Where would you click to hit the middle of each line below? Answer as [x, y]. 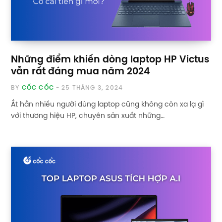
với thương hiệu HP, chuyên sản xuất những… [88, 116]
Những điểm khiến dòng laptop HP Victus [110, 60]
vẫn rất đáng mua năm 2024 [81, 72]
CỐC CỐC [38, 88]
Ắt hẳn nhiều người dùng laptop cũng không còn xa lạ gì [107, 105]
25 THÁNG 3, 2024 [92, 88]
